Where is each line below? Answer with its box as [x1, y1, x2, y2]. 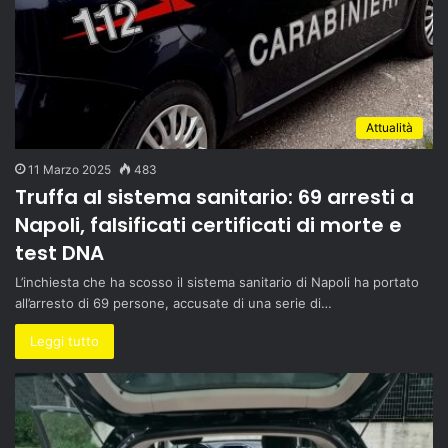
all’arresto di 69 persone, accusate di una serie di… [15, 294, 332, 311]
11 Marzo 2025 [28, 161, 111, 177]
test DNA [15, 238, 104, 267]
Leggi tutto [30, 332, 99, 349]
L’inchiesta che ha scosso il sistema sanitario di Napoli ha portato [15, 273, 419, 290]
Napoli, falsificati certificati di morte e [15, 210, 402, 239]
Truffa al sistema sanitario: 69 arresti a [15, 182, 414, 211]
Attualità [366, 119, 413, 135]
